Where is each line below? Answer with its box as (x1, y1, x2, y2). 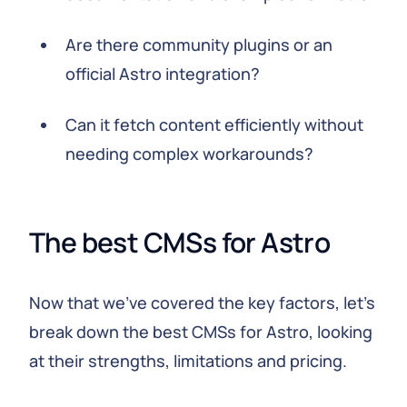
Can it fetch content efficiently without (65, 114, 363, 135)
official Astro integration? (65, 63, 260, 84)
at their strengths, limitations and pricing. (29, 350, 347, 372)
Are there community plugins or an (65, 34, 333, 55)
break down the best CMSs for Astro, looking (29, 321, 372, 342)
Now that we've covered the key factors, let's (29, 292, 375, 313)
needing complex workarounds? (65, 143, 313, 164)
